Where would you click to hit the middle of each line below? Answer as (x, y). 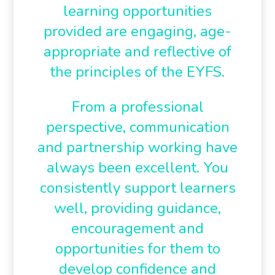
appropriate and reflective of (137, 52)
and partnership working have (137, 147)
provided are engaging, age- (137, 31)
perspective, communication (137, 127)
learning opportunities (137, 11)
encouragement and (137, 228)
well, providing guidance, (137, 208)
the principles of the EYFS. (137, 72)
